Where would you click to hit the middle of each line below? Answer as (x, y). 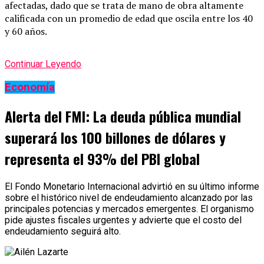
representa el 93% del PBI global (102, 158)
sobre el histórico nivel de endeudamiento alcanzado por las (129, 197)
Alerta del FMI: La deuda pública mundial (123, 116)
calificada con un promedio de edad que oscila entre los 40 (129, 19)
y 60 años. (26, 32)
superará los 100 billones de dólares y (115, 137)
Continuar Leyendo (43, 64)
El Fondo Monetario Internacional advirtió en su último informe (132, 186)
